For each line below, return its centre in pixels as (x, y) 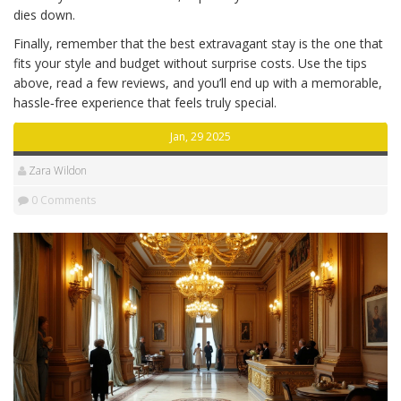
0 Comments (62, 200)
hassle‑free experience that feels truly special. (145, 102)
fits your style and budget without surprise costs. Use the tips (190, 63)
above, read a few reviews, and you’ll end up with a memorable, (198, 83)
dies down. (44, 15)
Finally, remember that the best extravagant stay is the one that (198, 43)
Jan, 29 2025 (200, 137)
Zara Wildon (58, 171)
